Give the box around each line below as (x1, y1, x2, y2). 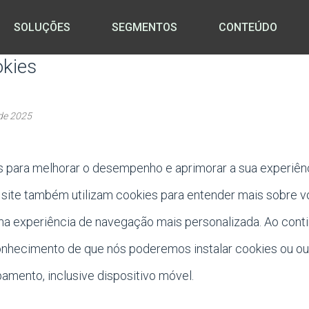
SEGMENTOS (111, 21, 177, 34)
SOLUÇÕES (13, 21, 70, 34)
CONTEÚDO (218, 21, 277, 34)
